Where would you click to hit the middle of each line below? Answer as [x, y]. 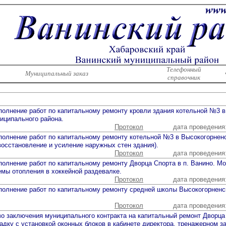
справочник [184, 77]
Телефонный [184, 69]
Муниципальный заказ [56, 73]
